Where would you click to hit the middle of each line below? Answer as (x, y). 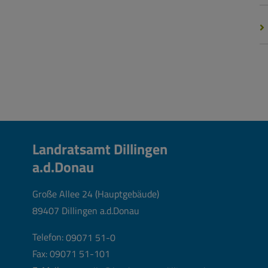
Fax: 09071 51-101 (71, 254)
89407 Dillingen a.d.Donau (86, 211)
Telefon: (49, 237)
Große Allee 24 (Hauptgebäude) (96, 194)
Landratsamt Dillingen (101, 149)
